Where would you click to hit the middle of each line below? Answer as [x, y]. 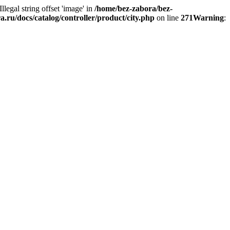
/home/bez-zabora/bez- [133, 8]
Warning [208, 18]
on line [168, 18]
